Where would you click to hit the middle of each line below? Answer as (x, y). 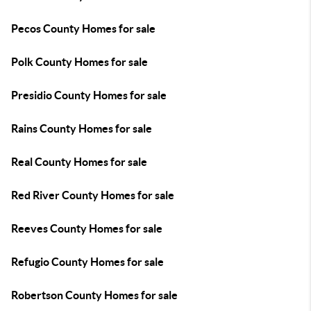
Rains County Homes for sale (82, 128)
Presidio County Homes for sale (89, 95)
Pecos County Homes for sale (83, 28)
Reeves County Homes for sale (87, 228)
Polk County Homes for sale (79, 62)
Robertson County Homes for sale (94, 295)
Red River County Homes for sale (93, 195)
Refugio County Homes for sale (87, 262)
